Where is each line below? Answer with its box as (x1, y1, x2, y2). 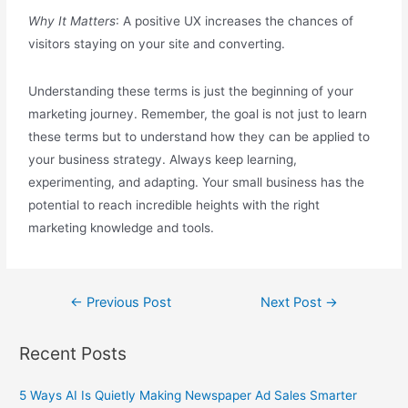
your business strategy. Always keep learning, (28, 152, 298, 168)
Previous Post (82, 294, 171, 311)
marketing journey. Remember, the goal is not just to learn (28, 107, 368, 122)
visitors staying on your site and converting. (28, 36, 286, 52)
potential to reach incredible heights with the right (28, 198, 321, 213)
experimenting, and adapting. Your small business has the (28, 175, 365, 190)
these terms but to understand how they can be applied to (28, 129, 371, 145)
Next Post (260, 294, 326, 311)
